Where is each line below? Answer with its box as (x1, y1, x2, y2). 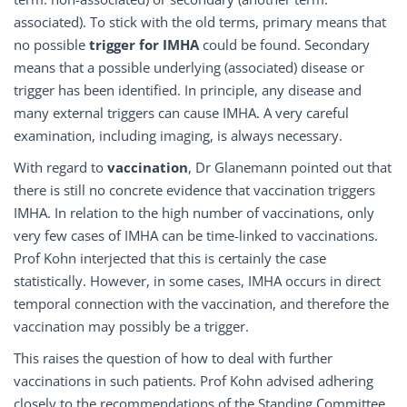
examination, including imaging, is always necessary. (14, 126, 342, 145)
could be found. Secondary (203, 35, 370, 55)
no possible (14, 35, 89, 55)
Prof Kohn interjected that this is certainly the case (14, 249, 326, 268)
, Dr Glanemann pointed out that (188, 158, 392, 177)
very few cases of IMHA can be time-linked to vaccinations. (14, 226, 378, 245)
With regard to (14, 158, 107, 177)
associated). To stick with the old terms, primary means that (14, 13, 386, 32)
